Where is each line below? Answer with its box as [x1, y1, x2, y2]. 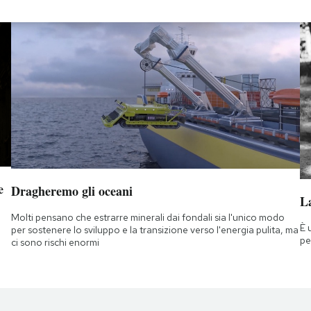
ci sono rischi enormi [10, 235, 99, 249]
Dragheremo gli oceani [10, 181, 133, 200]
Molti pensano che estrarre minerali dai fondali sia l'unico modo [10, 210, 285, 224]
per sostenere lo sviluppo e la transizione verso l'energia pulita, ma [10, 223, 299, 236]
